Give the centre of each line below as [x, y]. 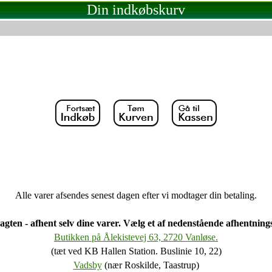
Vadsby [87, 265]
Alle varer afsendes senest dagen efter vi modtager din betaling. [136, 195]
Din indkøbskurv [136, 10]
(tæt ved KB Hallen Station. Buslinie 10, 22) [136, 251]
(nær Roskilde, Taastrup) [150, 265]
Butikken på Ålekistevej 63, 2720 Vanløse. [136, 237]
